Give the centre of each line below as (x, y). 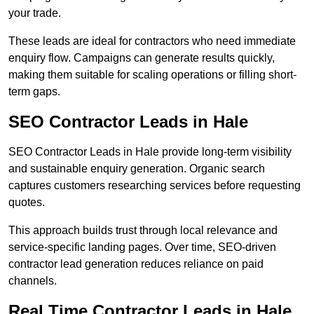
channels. (33, 281)
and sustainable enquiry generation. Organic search (137, 169)
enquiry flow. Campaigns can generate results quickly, (142, 58)
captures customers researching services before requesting (155, 186)
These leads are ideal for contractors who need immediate (152, 41)
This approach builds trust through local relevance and (143, 231)
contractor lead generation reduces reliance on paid (136, 264)
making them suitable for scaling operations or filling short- (152, 75)
